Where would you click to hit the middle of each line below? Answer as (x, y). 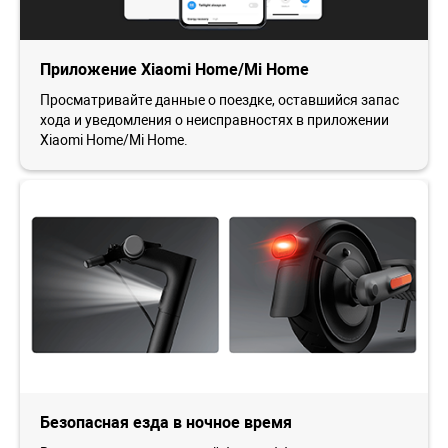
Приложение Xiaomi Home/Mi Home (174, 70)
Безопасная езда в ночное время (166, 422)
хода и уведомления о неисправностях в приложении (214, 120)
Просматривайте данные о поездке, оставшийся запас (219, 100)
